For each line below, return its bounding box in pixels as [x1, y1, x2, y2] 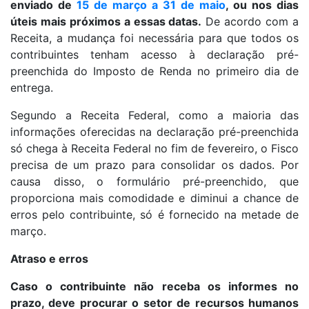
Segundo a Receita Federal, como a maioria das [10, 108, 299, 123]
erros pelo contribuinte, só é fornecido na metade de [10, 208, 299, 222]
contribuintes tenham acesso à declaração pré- [10, 48, 299, 62]
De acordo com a [201, 14, 299, 29]
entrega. [10, 81, 53, 95]
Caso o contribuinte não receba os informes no [10, 279, 299, 294]
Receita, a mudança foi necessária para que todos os [10, 31, 299, 46]
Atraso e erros [10, 252, 88, 266]
